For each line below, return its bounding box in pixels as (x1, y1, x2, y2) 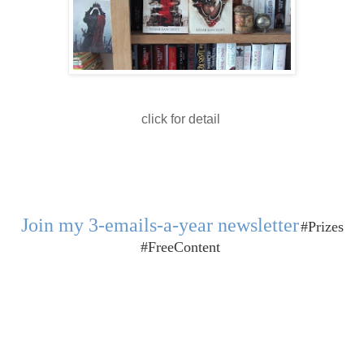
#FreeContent (140, 238, 224, 255)
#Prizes (300, 218, 344, 235)
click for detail (141, 111, 223, 126)
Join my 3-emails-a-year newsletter (20, 214, 299, 236)
